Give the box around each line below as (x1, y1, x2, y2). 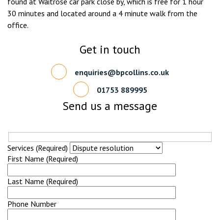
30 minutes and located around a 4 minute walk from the (7, 8, 197, 18)
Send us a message (63, 98, 157, 113)
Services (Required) (7, 142, 68, 153)
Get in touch (80, 42, 140, 56)
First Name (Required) (7, 153, 78, 164)
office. (7, 20, 28, 30)
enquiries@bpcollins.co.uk (75, 66, 169, 77)
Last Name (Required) (7, 176, 78, 186)
